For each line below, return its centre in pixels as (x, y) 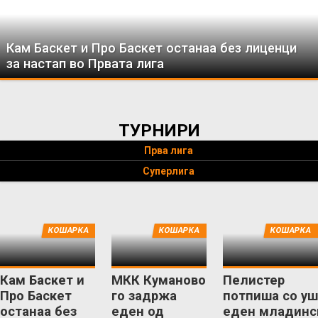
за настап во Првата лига (86, 63)
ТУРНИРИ (159, 130)
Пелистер (253, 280)
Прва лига (168, 150)
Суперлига (168, 171)
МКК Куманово (158, 280)
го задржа (144, 295)
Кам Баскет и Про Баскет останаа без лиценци (152, 48)
